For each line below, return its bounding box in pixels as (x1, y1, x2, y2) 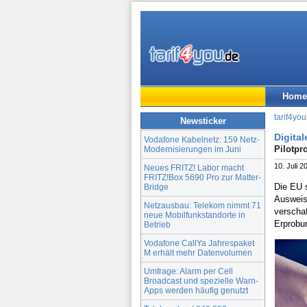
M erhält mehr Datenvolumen (144, 247, 252, 257)
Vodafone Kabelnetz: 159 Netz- (144, 134, 260, 144)
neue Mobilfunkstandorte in (144, 210, 245, 219)
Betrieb (144, 219, 171, 229)
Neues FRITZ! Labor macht (144, 162, 244, 172)
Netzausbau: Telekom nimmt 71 (144, 200, 261, 210)
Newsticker (180, 115, 226, 126)
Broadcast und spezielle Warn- (144, 275, 258, 285)
